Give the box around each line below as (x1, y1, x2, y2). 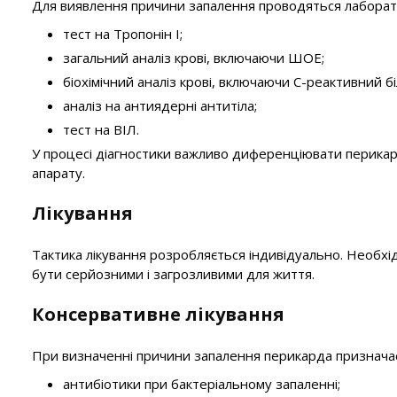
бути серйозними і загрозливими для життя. (32, 265, 315, 283)
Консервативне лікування (32, 302, 284, 326)
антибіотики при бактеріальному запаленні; (63, 375, 340, 393)
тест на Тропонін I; (63, 25, 183, 43)
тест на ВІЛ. (63, 121, 139, 138)
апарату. (32, 164, 85, 182)
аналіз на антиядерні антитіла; (63, 97, 257, 114)
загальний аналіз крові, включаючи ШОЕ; (63, 49, 324, 66)
